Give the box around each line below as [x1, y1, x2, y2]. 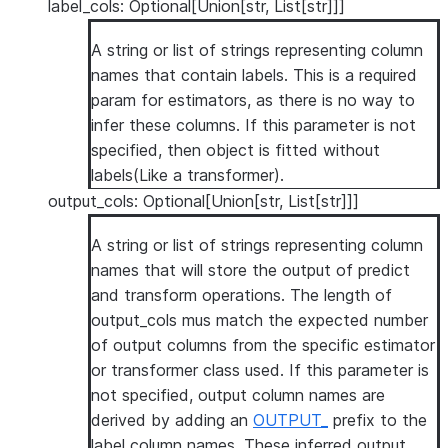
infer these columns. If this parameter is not [91, 115, 416, 135]
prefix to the [328, 410, 427, 430]
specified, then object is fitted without [91, 140, 380, 160]
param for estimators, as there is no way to [91, 90, 415, 110]
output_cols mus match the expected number [91, 310, 428, 330]
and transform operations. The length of [91, 285, 392, 305]
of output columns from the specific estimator [91, 335, 435, 355]
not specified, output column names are [91, 385, 385, 405]
